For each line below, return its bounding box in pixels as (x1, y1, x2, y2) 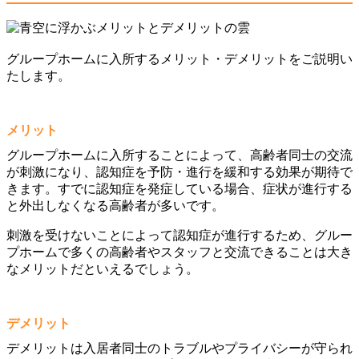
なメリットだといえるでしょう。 (6, 261, 199, 276)
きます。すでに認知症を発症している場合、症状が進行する (6, 181, 353, 196)
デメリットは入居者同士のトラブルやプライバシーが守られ (6, 341, 353, 355)
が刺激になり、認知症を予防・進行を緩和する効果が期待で (6, 164, 353, 179)
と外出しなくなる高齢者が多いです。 (6, 198, 224, 212)
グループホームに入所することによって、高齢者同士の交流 (6, 147, 353, 162)
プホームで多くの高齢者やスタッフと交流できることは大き (6, 244, 353, 259)
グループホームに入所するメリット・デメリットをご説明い (6, 51, 353, 66)
